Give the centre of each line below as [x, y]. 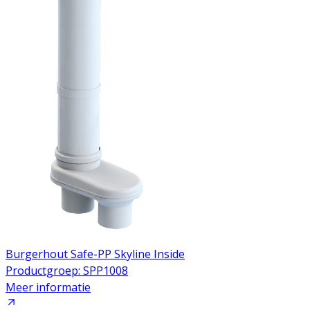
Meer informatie [48, 287]
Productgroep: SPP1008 [67, 270]
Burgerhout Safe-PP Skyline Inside [95, 254]
